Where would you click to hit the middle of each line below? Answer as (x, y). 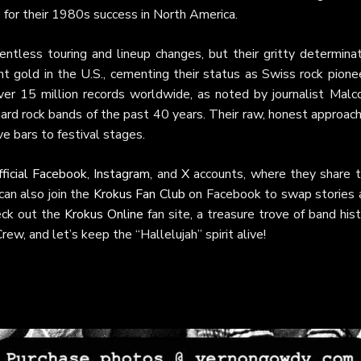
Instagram (122, 174)
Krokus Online (104, 214)
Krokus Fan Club (139, 194)
